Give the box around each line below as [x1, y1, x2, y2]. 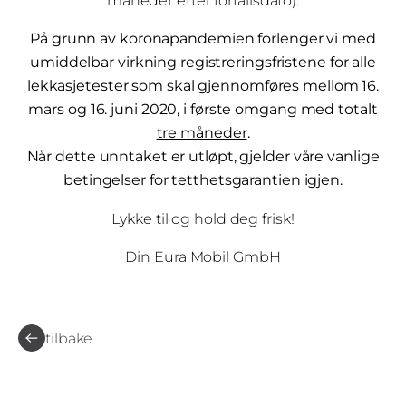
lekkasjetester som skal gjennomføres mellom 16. [26, 76, 380, 95]
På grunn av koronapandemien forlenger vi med [30, 29, 376, 48]
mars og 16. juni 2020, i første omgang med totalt [28, 100, 378, 119]
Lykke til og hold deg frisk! [111, 208, 295, 227]
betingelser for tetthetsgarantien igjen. [63, 170, 343, 189]
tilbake [45, 329, 93, 347]
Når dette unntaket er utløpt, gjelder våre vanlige [26, 147, 380, 166]
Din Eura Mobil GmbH [125, 246, 281, 266]
